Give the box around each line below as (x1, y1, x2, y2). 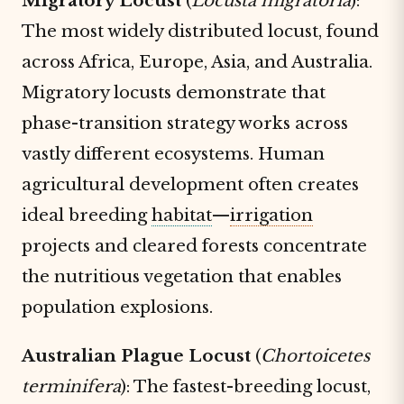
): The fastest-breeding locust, (121, 376, 371, 397)
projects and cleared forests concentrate (22, 235, 367, 256)
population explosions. (22, 297, 213, 317)
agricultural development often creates (22, 174, 359, 195)
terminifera (22, 376, 121, 397)
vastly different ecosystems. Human (22, 143, 325, 164)
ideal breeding (22, 205, 151, 225)
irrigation (230, 205, 313, 225)
